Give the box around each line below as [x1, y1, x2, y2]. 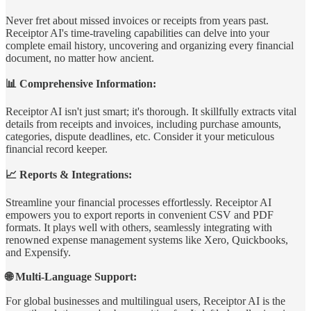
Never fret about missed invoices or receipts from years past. [6, 14, 269, 26]
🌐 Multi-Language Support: [6, 270, 140, 283]
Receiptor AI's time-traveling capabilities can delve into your [6, 26, 269, 39]
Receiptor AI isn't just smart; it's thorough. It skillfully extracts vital [6, 105, 296, 117]
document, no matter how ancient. [6, 51, 154, 64]
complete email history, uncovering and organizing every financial [6, 39, 294, 51]
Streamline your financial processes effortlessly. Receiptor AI [6, 196, 271, 208]
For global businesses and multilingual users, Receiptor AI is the [6, 294, 285, 307]
